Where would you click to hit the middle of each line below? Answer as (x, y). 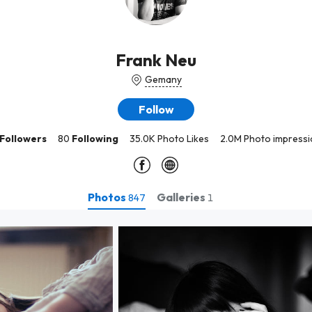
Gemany (163, 79)
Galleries (182, 197)
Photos (108, 197)
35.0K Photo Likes (169, 139)
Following (95, 139)
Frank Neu (156, 60)
